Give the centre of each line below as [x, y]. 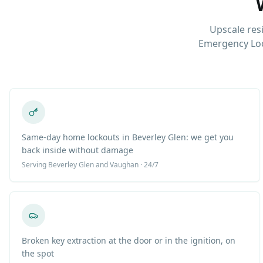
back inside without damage [77, 150]
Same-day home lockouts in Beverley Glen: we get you [128, 137]
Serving [35, 165]
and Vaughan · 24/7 [126, 165]
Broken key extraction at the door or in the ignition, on [129, 240]
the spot [38, 253]
